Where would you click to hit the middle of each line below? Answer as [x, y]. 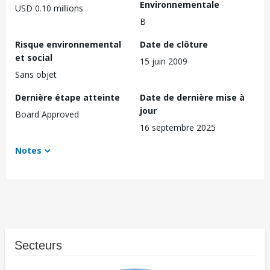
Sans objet [36, 75]
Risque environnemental [68, 45]
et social [34, 58]
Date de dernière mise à [192, 98]
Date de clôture [174, 45]
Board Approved [47, 115]
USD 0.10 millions [49, 8]
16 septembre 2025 [178, 128]
